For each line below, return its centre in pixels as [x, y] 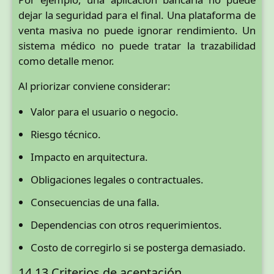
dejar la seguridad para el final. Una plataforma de [137, 15]
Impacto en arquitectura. [89, 157]
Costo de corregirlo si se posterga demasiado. [138, 248]
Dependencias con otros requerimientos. [126, 225]
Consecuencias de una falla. [95, 202]
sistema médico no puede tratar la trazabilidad [137, 45]
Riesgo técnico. [66, 135]
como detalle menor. [66, 61]
